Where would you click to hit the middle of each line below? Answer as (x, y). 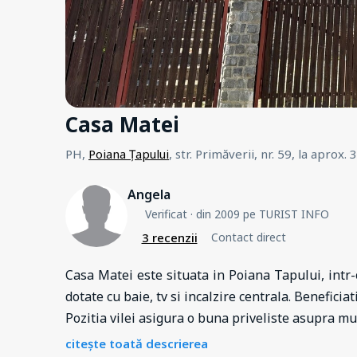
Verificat (166, 214)
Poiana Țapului (129, 153)
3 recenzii (169, 237)
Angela (149, 194)
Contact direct (249, 237)
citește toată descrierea (137, 343)
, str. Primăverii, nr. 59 (230, 153)
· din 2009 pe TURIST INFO (258, 214)
